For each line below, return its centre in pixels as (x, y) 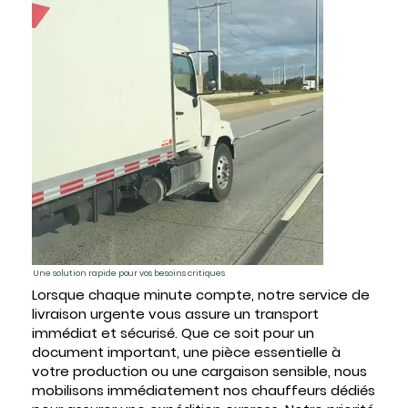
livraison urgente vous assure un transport (175, 313)
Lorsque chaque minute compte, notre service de (200, 294)
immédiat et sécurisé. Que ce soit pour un (173, 332)
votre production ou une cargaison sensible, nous (199, 371)
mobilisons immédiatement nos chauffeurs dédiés (203, 390)
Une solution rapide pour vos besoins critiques (128, 273)
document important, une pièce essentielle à (186, 352)
